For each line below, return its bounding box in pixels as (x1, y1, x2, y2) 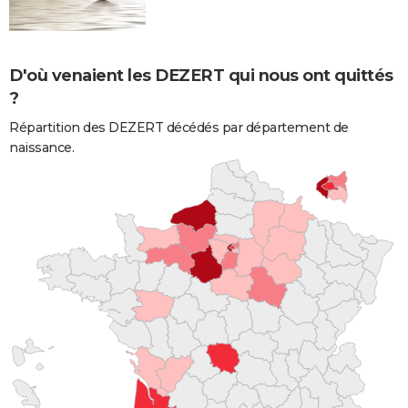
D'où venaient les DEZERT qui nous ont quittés (9, 65, 393, 86)
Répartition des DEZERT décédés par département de (9, 118, 349, 136)
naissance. (9, 138, 74, 156)
